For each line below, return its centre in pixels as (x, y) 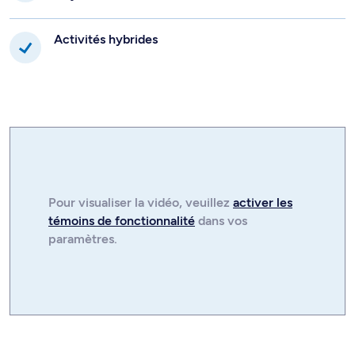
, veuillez (206, 203)
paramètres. (83, 239)
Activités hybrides (106, 39)
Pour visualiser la (98, 203)
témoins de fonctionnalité (122, 221)
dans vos (221, 221)
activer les (263, 203)
